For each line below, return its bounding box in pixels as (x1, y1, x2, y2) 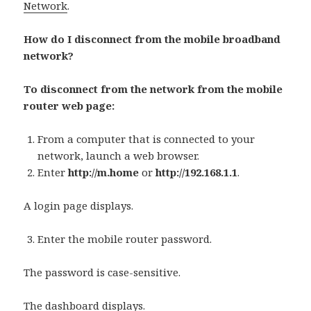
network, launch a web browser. (37, 149, 200, 163)
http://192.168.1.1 (155, 165, 238, 180)
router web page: (24, 99, 115, 113)
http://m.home (68, 165, 142, 180)
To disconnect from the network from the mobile (24, 82, 283, 96)
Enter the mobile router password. (37, 232, 212, 246)
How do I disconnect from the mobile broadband (24, 32, 281, 47)
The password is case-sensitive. (24, 265, 181, 280)
